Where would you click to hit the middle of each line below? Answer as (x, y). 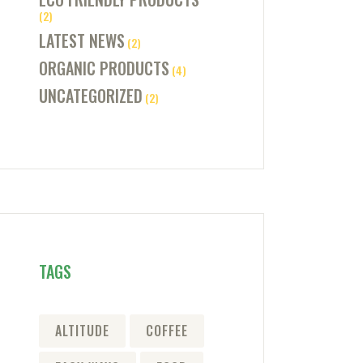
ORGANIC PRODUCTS (104, 68)
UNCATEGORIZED (90, 96)
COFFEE (167, 330)
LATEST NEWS (81, 41)
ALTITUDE (82, 330)
